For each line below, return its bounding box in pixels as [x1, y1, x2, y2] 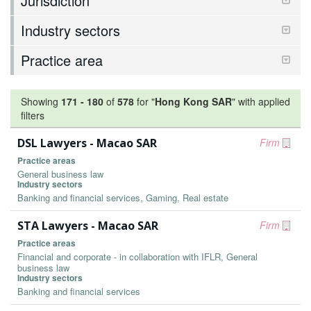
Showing [21, 94, 61, 108]
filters [21, 108, 44, 122]
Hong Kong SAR [155, 94, 232, 108]
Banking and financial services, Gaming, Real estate [17, 191, 228, 204]
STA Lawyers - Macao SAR [17, 218, 158, 233]
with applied [238, 94, 290, 108]
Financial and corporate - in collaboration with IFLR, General [17, 250, 258, 263]
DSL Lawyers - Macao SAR [17, 135, 157, 151]
